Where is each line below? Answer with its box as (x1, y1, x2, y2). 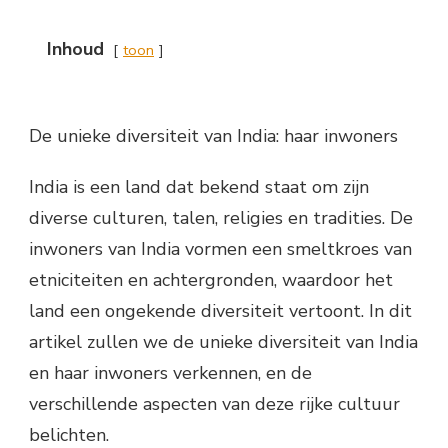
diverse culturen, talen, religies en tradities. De (29, 205, 413, 230)
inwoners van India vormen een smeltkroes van (29, 236, 412, 261)
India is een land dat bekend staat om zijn (29, 174, 369, 199)
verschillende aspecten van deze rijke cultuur (29, 391, 400, 416)
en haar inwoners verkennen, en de (29, 360, 312, 385)
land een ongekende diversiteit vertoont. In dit (29, 298, 412, 323)
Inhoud (47, 36, 104, 61)
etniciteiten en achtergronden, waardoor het (29, 267, 393, 292)
